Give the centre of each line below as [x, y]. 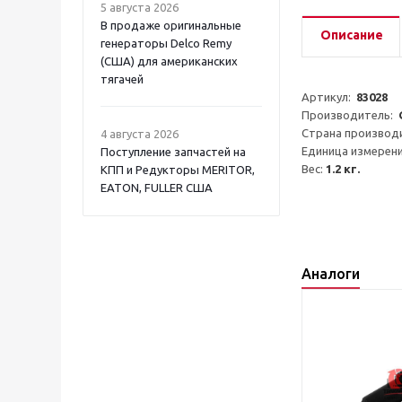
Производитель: [350, 115]
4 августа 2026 [140, 134]
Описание [352, 35]
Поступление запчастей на [173, 152]
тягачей [122, 79]
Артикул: [329, 97]
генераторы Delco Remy [166, 43]
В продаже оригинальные [171, 25]
